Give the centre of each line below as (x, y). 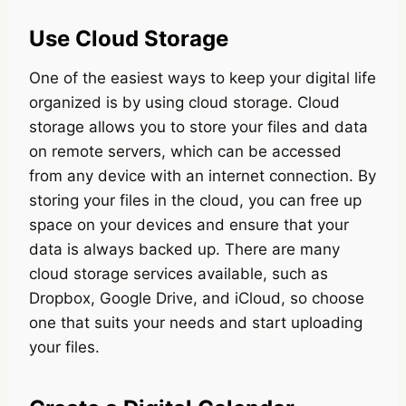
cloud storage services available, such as (179, 273)
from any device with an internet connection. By (203, 175)
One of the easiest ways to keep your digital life (203, 77)
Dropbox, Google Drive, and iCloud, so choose (197, 298)
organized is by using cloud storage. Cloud (184, 102)
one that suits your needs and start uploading (196, 322)
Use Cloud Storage (129, 38)
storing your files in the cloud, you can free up (195, 200)
